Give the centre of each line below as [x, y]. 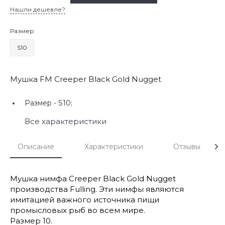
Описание [36, 146]
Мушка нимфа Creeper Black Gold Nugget [93, 178]
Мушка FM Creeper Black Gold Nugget [86, 79]
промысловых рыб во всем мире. [78, 210]
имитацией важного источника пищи [85, 199]
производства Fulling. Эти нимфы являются [97, 189]
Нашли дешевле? [38, 9]
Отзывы [187, 146]
